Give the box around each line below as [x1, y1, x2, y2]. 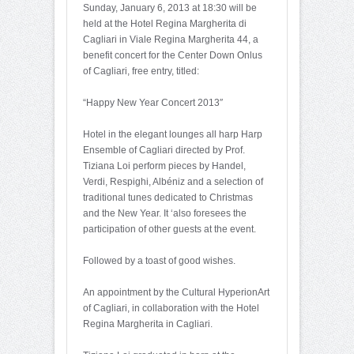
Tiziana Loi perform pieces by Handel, [83, 160, 246, 171]
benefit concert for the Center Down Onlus [83, 49, 262, 61]
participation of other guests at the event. [83, 223, 256, 235]
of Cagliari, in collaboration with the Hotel [83, 302, 259, 314]
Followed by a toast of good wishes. [83, 254, 235, 266]
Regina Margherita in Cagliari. [83, 318, 213, 330]
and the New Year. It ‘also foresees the [83, 207, 247, 219]
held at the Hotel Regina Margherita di [83, 17, 247, 29]
